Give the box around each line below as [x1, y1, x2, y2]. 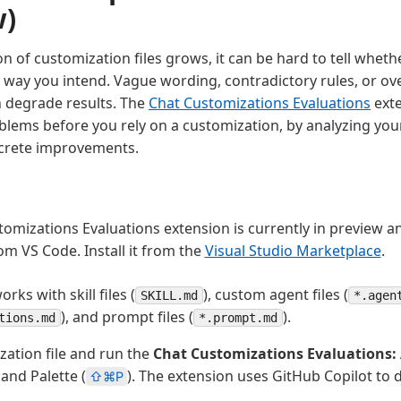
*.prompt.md [199, 310, 277, 325]
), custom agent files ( [203, 284, 348, 304]
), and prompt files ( [61, 306, 193, 327]
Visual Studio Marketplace [204, 240, 381, 260]
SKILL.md [141, 287, 198, 303]
